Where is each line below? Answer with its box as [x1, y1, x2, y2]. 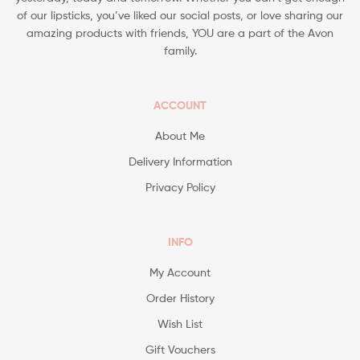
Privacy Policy [145, 180, 215, 194]
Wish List [157, 317, 202, 331]
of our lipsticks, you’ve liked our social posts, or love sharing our [17, 8, 343, 22]
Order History [145, 291, 215, 305]
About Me [155, 129, 205, 143]
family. [163, 43, 197, 58]
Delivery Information [128, 154, 232, 169]
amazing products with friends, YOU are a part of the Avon [27, 26, 333, 40]
